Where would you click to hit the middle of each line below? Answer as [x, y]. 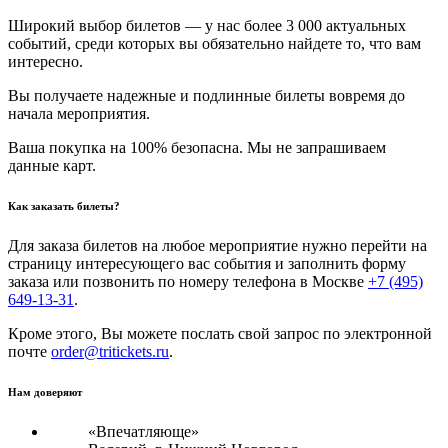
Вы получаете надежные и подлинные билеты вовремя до [206, 95]
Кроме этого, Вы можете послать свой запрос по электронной [220, 333]
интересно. [45, 61]
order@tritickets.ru [110, 351]
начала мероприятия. [79, 113]
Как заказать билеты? [64, 205]
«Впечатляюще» [143, 431]
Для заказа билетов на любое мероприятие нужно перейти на [217, 245]
